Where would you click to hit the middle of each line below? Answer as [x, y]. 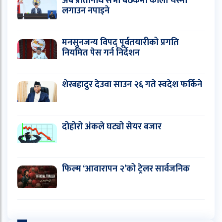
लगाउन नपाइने [86, 11]
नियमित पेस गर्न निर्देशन [101, 53]
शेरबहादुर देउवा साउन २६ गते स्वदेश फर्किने [132, 84]
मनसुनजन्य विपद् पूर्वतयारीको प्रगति [120, 42]
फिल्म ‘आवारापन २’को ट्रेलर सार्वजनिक [126, 169]
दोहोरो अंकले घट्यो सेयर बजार [112, 127]
